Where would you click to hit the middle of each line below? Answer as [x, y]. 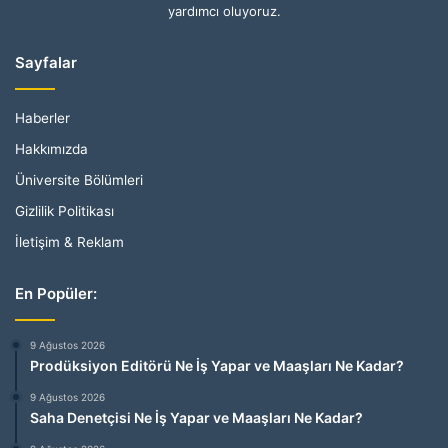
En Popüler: [56, 293]
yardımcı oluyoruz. [224, 10]
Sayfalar [46, 62]
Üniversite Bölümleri [79, 179]
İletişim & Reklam [69, 241]
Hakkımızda [51, 148]
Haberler [42, 117]
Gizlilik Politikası [64, 210]
